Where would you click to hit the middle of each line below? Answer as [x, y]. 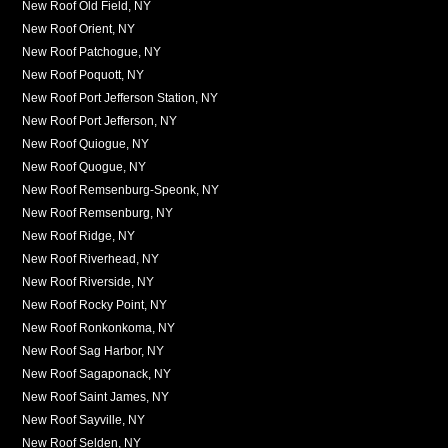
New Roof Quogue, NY [84, 166]
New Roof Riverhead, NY [91, 258]
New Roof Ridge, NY [79, 235]
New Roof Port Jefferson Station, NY [120, 97]
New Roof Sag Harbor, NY [93, 350]
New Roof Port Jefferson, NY [100, 120]
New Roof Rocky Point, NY [95, 304]
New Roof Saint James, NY [96, 396]
